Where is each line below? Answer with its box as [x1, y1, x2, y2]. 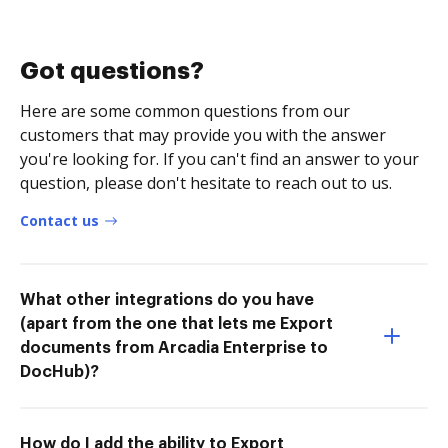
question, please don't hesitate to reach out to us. [20, 171, 392, 194]
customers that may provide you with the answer [20, 123, 386, 146]
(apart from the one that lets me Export [20, 315, 333, 332]
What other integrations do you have [20, 291, 314, 308]
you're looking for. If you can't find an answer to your [20, 147, 419, 170]
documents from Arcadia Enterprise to [20, 339, 328, 356]
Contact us [20, 210, 99, 230]
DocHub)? [20, 363, 99, 380]
